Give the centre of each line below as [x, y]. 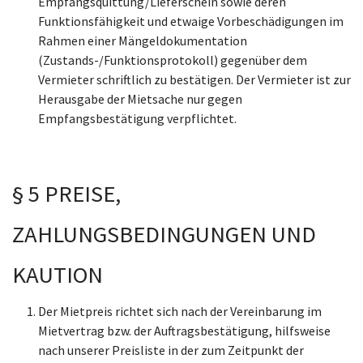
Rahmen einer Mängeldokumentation [143, 41]
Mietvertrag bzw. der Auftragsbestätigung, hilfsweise [184, 331]
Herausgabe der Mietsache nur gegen [140, 99]
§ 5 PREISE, [66, 194]
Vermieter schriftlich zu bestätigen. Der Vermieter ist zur [194, 79]
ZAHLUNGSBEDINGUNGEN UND [164, 234]
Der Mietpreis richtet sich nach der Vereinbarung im [180, 311]
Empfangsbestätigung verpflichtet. [137, 118]
